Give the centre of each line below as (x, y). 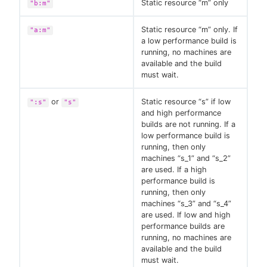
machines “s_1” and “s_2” (186, 159)
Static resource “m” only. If (190, 30)
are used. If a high (174, 170)
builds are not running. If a (188, 125)
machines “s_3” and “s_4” (186, 204)
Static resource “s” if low (186, 102)
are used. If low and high (186, 215)
